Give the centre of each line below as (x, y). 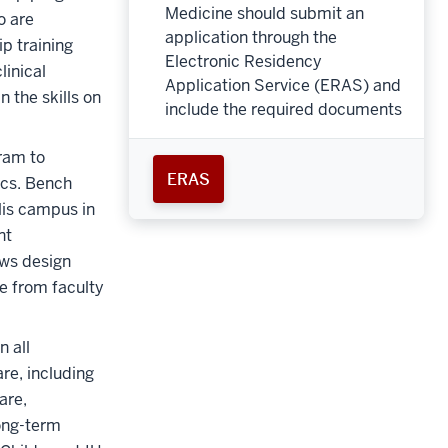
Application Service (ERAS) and (282, 85)
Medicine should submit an (264, 13)
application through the (250, 37)
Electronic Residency (243, 61)
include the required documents (283, 109)
